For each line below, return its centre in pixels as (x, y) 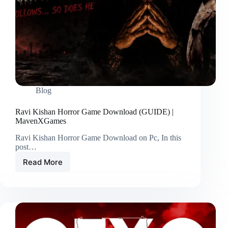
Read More (43, 162)
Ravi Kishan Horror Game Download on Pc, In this (98, 138)
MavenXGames (41, 121)
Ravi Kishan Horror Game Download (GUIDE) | (94, 112)
